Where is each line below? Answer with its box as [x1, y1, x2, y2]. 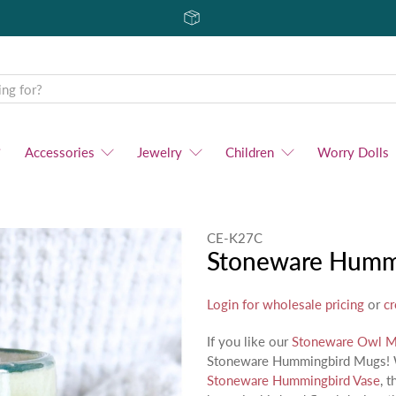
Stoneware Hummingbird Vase [207, 372, 380, 388]
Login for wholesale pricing [207, 296, 364, 312]
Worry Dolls [316, 143, 389, 160]
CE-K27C [207, 229, 263, 246]
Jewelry [137, 143, 183, 160]
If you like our [207, 333, 292, 349]
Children [225, 143, 274, 160]
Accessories [24, 143, 95, 160]
